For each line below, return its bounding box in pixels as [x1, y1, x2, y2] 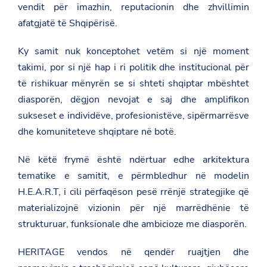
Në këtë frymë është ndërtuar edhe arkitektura [18, 153, 249, 166]
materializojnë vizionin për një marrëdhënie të [18, 201, 249, 215]
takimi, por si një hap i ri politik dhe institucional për [18, 60, 249, 74]
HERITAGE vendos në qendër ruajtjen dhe [18, 245, 249, 259]
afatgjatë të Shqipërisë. [18, 16, 117, 30]
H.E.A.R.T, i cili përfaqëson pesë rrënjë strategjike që [18, 185, 249, 198]
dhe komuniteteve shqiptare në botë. [18, 125, 176, 138]
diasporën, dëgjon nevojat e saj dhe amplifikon [18, 92, 249, 106]
